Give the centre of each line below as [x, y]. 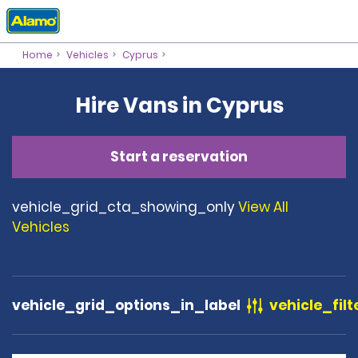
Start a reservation [179, 157]
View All [263, 207]
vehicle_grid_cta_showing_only [123, 207]
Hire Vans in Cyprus [179, 105]
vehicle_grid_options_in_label [126, 305]
